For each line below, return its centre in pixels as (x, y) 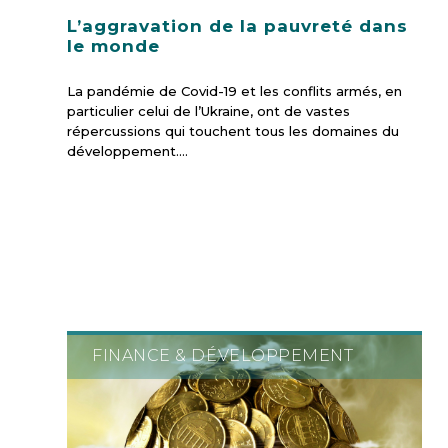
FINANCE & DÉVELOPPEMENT (223, 356)
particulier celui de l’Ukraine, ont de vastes (208, 111)
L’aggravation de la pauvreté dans (237, 26)
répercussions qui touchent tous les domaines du (233, 131)
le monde (113, 46)
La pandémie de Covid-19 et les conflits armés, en (234, 91)
